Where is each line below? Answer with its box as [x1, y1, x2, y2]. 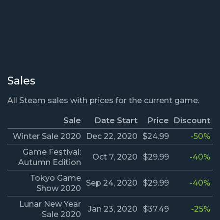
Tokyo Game [30, 173, 81, 183]
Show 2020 [36, 184, 81, 193]
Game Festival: [23, 147, 81, 157]
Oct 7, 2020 [92, 152, 137, 162]
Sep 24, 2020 [86, 178, 137, 188]
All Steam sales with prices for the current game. [7, 96, 199, 106]
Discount [174, 116, 210, 126]
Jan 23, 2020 [88, 204, 137, 214]
